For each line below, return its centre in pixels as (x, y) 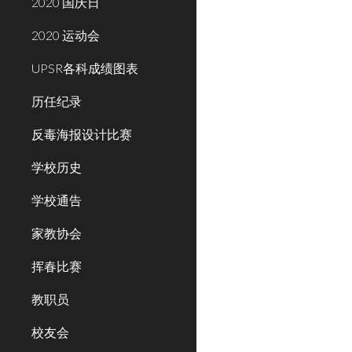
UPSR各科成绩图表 (85, 68)
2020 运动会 (66, 35)
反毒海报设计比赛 (82, 134)
